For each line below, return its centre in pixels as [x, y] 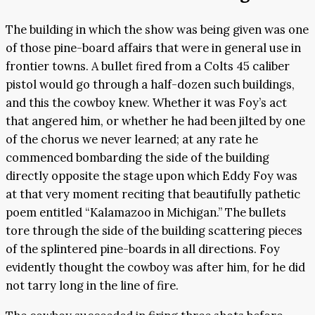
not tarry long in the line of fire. [92, 286]
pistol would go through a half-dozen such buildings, [150, 85]
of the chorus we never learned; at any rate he [132, 140]
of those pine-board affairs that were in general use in [153, 48]
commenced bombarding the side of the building [137, 158]
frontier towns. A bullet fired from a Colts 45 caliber [148, 66]
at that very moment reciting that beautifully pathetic [153, 194]
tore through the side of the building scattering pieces [154, 231]
